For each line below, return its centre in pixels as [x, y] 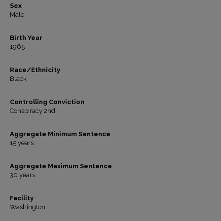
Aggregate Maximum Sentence [61, 166]
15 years [22, 143]
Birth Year [26, 38]
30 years [22, 175]
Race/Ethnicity [35, 70]
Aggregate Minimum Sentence [60, 134]
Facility [22, 198]
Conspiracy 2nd [33, 111]
